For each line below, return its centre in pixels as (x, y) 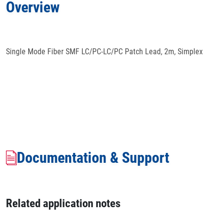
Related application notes (63, 203)
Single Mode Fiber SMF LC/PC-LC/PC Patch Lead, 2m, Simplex (104, 52)
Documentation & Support (93, 158)
